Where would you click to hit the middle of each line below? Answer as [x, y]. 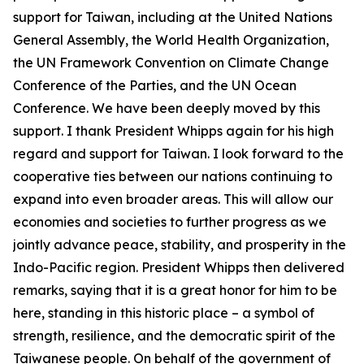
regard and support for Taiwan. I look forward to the [178, 154]
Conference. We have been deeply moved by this [167, 108]
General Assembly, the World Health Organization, [171, 40]
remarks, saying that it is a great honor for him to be [175, 290]
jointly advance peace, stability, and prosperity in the [180, 245]
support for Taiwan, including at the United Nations [173, 17]
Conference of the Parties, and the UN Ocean [155, 85]
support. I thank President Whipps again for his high [173, 131]
